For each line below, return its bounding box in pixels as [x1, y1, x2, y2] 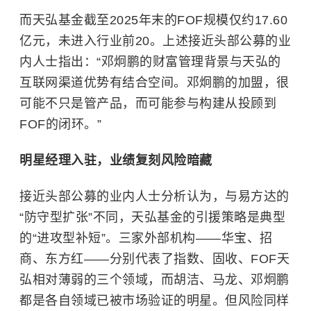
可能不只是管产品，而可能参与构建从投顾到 [19, 96, 276, 110]
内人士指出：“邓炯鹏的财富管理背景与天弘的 [19, 54, 281, 69]
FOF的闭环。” [19, 117, 101, 131]
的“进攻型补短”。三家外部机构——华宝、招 [19, 230, 273, 245]
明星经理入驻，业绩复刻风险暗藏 [19, 153, 212, 167]
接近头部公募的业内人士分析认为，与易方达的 [19, 189, 289, 203]
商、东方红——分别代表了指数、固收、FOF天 [19, 251, 289, 266]
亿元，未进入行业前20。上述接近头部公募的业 [19, 33, 291, 48]
